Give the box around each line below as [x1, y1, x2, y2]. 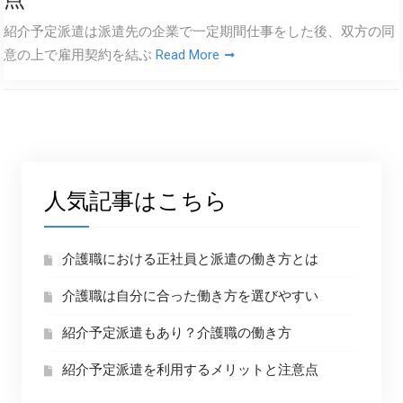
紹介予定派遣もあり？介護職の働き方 [61, 325, 291, 341]
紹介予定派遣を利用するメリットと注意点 [61, 362, 318, 378]
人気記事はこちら [43, 185, 228, 217]
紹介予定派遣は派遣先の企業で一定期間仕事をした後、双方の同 [3, 23, 395, 40]
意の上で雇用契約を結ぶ [3, 47, 156, 63]
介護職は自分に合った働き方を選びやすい [61, 288, 318, 304]
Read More [155, 47, 219, 63]
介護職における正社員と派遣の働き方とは [61, 251, 318, 267]
